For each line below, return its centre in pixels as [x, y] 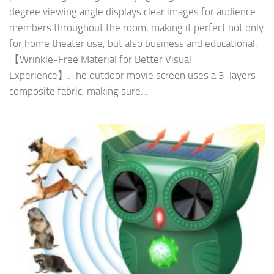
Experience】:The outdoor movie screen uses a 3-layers [132, 76]
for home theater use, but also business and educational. [133, 44]
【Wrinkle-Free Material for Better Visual [100, 60]
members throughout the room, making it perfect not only [136, 28]
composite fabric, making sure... [79, 91]
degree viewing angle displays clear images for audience [132, 12]
